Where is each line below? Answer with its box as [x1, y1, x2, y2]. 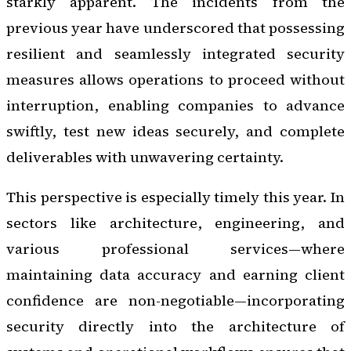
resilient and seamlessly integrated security [6, 43, 345, 63]
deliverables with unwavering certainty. [6, 147, 284, 167]
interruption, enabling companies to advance [6, 95, 345, 115]
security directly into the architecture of [6, 317, 345, 337]
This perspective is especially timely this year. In [6, 187, 345, 208]
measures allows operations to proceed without [6, 69, 345, 89]
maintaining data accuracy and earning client [6, 265, 345, 285]
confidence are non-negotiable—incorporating [6, 291, 345, 311]
